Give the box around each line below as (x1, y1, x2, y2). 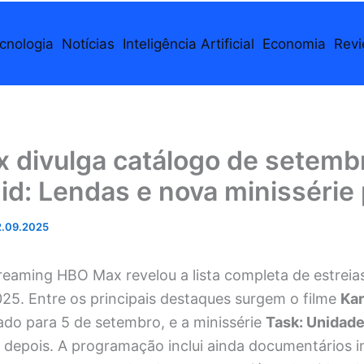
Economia (262, 35, 326, 52)
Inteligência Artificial (122, 35, 254, 52)
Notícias (61, 35, 115, 52)
